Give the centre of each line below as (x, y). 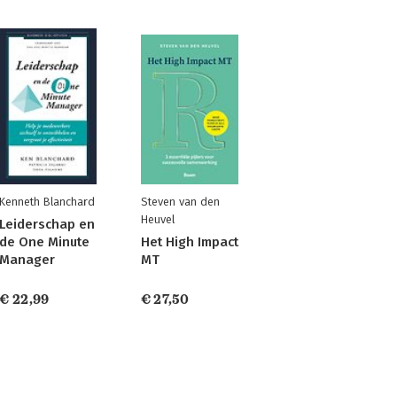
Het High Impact (189, 242)
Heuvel (157, 219)
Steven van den (180, 202)
